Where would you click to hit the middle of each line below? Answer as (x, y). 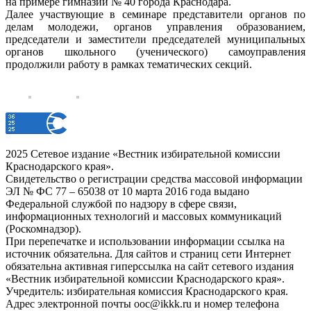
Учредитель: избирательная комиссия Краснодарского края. (147, 292)
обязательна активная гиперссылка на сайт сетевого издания (150, 267)
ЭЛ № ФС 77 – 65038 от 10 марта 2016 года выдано (127, 192)
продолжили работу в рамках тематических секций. (129, 65)
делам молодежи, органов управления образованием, (155, 27)
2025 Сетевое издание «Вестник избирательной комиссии (143, 154)
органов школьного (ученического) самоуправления (155, 52)
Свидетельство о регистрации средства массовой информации (154, 179)
